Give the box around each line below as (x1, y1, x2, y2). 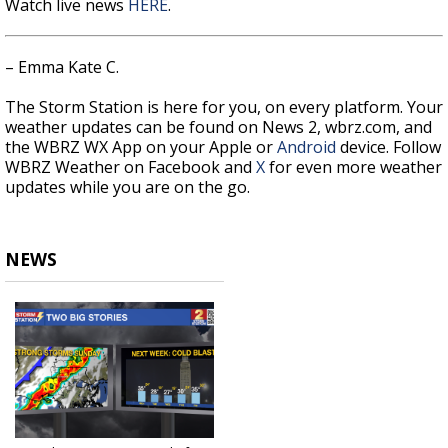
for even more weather (265, 156, 442, 179)
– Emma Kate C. (5, 56, 123, 79)
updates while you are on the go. (5, 176, 250, 199)
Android (277, 136, 336, 159)
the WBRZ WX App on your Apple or (5, 136, 277, 159)
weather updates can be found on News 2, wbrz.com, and (5, 116, 432, 139)
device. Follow (336, 136, 441, 159)
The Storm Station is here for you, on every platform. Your (5, 96, 443, 119)
